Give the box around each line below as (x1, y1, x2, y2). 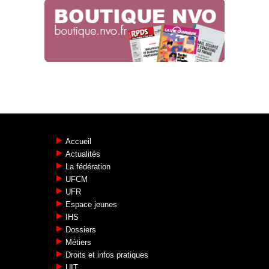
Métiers (65, 238, 91, 247)
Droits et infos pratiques (65, 250, 148, 260)
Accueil (65, 137, 91, 147)
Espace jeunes (65, 200, 117, 210)
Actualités (65, 150, 100, 159)
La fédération (65, 162, 110, 172)
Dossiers (65, 225, 96, 235)
